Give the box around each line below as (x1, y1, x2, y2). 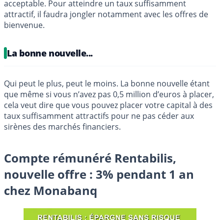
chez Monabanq (4, 182, 97, 199)
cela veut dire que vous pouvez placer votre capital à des (4, 100, 213, 111)
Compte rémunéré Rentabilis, (4, 150, 176, 166)
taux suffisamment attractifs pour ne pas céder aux (4, 110, 194, 122)
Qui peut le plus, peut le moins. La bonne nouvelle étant (4, 78, 210, 89)
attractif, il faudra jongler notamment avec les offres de (4, 9, 208, 20)
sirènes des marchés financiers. (4, 121, 121, 133)
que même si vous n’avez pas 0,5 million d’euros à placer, (4, 89, 214, 100)
